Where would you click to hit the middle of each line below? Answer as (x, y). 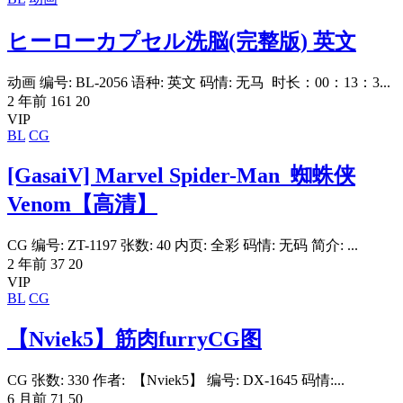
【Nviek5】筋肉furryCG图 (134, 340)
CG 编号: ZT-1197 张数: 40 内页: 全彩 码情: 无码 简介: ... (183, 246)
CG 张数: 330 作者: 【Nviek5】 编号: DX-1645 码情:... (176, 381)
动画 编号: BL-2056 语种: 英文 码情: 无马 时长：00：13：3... (199, 82)
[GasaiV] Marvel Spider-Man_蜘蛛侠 (181, 176)
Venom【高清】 (82, 205)
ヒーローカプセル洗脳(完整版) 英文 (182, 41)
